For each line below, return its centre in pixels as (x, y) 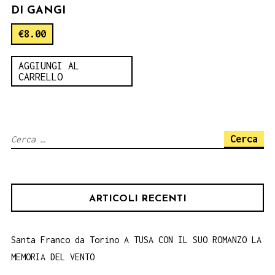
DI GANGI (38, 10)
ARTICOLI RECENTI (137, 199)
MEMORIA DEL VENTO (53, 257)
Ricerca (28, 138)
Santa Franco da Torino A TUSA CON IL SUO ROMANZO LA (136, 239)
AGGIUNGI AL (49, 65)
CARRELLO (41, 76)
